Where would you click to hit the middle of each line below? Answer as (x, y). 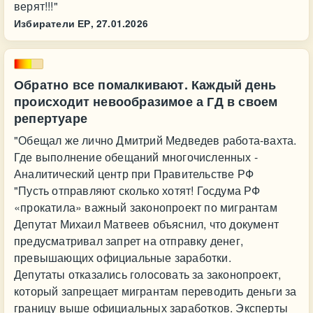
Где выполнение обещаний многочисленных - (136, 157)
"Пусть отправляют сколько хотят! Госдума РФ (137, 190)
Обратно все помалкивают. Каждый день (145, 85)
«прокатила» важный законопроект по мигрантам (146, 207)
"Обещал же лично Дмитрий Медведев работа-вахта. (155, 140)
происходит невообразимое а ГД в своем (146, 101)
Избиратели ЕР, (54, 23)
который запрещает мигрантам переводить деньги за (155, 291)
